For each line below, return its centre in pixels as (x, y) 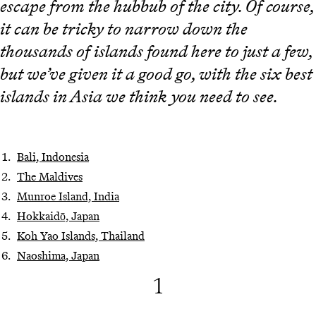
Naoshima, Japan (58, 256)
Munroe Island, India (68, 197)
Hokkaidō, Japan (58, 217)
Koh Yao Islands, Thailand (81, 236)
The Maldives (50, 177)
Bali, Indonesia (53, 157)
